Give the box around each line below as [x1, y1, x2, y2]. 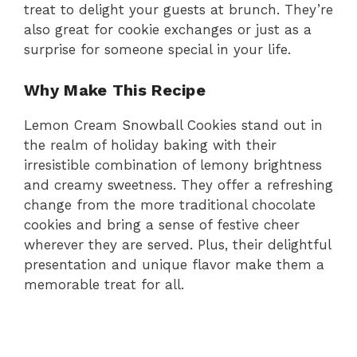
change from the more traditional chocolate [24, 196, 316, 213]
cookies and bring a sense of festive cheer [24, 216, 300, 233]
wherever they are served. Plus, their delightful [24, 236, 331, 253]
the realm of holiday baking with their [24, 136, 277, 153]
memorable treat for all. [24, 276, 184, 292]
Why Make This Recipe [24, 80, 206, 100]
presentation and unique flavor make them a [24, 256, 324, 273]
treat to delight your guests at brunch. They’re [24, 2, 333, 18]
